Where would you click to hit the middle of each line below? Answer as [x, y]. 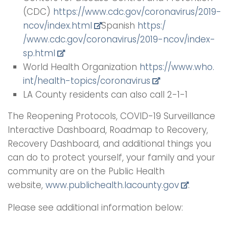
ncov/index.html [58, 26]
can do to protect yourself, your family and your [111, 158]
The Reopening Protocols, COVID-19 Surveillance [111, 116]
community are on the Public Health [86, 171]
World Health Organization [81, 67]
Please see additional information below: [95, 208]
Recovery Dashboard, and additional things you [109, 144]
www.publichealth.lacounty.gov [112, 185]
